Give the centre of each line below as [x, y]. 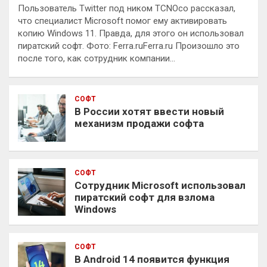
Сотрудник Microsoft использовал [160, 185]
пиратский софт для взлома [145, 197]
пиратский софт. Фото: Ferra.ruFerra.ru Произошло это [129, 46]
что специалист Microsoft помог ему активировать [122, 21]
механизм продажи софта [139, 123]
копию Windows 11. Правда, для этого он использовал [131, 33]
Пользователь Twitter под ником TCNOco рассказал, [127, 8]
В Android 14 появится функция [152, 259]
